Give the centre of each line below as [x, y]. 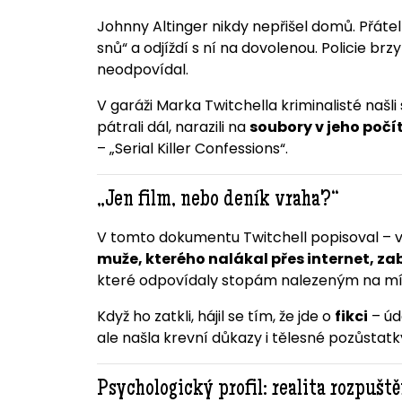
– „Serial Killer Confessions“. [192, 149]
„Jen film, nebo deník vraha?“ [218, 201]
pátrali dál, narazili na [173, 127]
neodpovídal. [142, 70]
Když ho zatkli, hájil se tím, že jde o [215, 317]
